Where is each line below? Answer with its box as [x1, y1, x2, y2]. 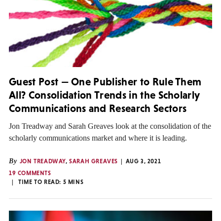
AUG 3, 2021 [125, 158, 161, 165]
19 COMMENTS [9, 170, 51, 177]
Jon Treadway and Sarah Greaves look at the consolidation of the [9, 122, 211, 131]
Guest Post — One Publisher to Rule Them [9, 75, 202, 88]
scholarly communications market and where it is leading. [9, 134, 187, 143]
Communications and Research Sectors [9, 102, 187, 115]
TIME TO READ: [18, 179, 63, 186]
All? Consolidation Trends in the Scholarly [9, 89, 200, 102]
